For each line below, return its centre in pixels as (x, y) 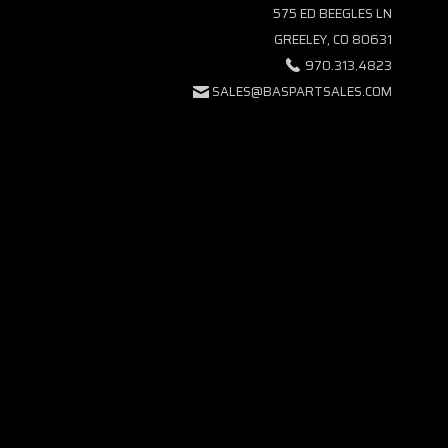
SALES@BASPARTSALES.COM (301, 91)
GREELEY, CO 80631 (332, 39)
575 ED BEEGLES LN (332, 13)
